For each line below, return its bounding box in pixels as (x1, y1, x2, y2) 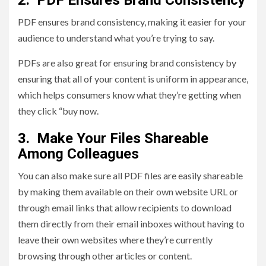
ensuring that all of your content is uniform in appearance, (18, 73, 248, 85)
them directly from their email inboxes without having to (18, 218, 245, 230)
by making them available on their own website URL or (18, 186, 238, 198)
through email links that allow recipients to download (18, 202, 232, 214)
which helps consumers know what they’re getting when (18, 89, 241, 101)
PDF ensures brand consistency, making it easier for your (18, 16, 246, 28)
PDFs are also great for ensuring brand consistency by (18, 57, 236, 69)
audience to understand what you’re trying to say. (18, 32, 214, 44)
